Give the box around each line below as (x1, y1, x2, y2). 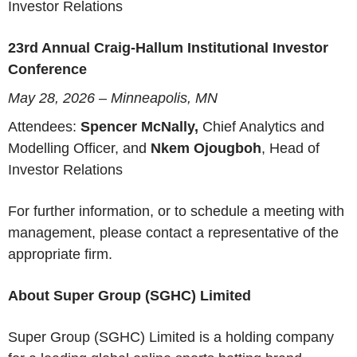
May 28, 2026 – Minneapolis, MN (8, 89, 218, 106)
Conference (8, 61, 87, 78)
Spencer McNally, (80, 118, 202, 135)
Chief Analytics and (202, 118, 324, 135)
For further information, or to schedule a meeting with (8, 202, 344, 219)
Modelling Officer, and (8, 139, 151, 156)
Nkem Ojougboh (151, 139, 261, 156)
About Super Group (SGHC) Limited (8, 287, 251, 304)
